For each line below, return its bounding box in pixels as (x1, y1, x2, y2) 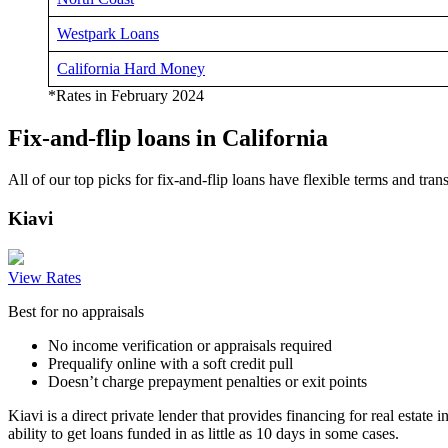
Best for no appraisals (8, 302, 144, 320)
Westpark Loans (57, 24, 159, 42)
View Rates (8, 268, 81, 286)
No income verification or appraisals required (48, 336, 332, 354)
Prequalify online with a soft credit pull (48, 354, 293, 372)
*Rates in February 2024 (48, 86, 204, 104)
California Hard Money (57, 59, 205, 77)
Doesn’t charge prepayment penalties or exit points (48, 372, 367, 390)
